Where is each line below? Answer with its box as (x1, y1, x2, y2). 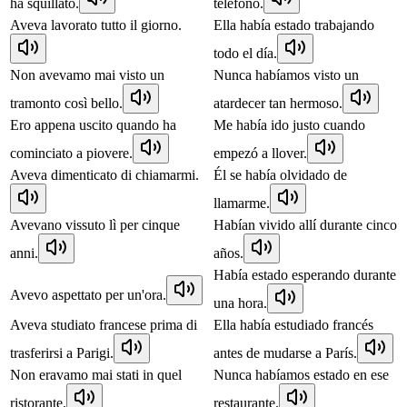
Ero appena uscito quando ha (10, 116, 176, 133)
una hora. (213, 294, 267, 311)
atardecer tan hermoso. (213, 94, 342, 111)
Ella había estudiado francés (213, 316, 373, 333)
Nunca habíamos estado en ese (213, 366, 389, 382)
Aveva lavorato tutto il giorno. (10, 16, 182, 33)
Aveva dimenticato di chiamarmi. (10, 166, 199, 183)
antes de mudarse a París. (213, 344, 357, 361)
